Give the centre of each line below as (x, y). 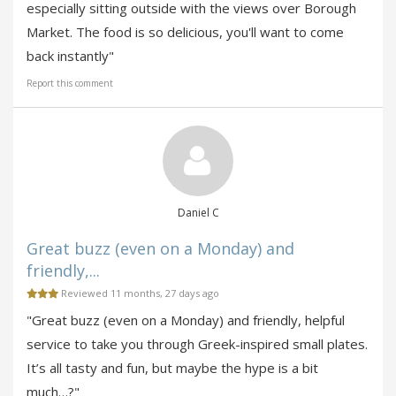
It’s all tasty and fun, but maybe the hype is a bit (172, 368)
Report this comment (70, 84)
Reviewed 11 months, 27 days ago (139, 293)
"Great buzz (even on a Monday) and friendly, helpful (186, 320)
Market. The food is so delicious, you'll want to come (185, 32)
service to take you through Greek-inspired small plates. (197, 344)
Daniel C (198, 213)
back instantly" (70, 56)
